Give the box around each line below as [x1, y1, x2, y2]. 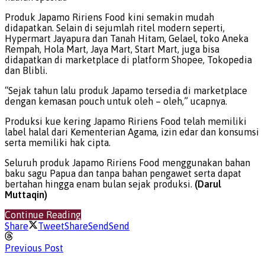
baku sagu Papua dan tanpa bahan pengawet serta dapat [5, 167, 241, 179]
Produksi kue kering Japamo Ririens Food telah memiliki [5, 115, 247, 127]
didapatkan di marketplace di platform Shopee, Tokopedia [5, 54, 252, 65]
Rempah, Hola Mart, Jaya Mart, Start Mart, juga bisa [5, 43, 219, 54]
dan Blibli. [5, 64, 47, 76]
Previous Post [5, 242, 63, 253]
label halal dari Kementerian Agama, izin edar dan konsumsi [5, 126, 259, 137]
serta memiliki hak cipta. [5, 137, 111, 148]
